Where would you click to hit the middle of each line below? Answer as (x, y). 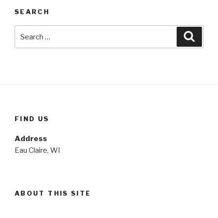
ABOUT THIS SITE (53, 193)
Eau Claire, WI (37, 150)
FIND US (32, 119)
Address (31, 138)
